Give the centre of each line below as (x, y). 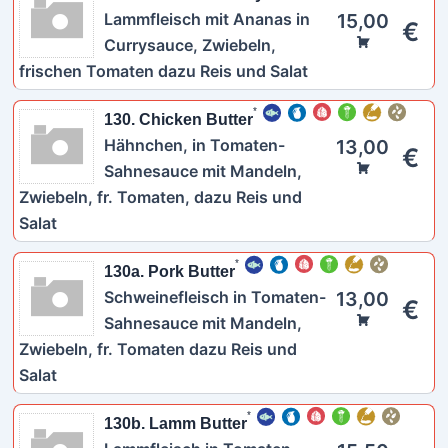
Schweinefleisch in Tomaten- (214, 297)
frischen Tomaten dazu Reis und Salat (163, 71)
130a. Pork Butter (169, 271)
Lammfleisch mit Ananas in (206, 19)
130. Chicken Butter (178, 119)
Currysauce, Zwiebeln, (189, 45)
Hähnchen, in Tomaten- (194, 145)
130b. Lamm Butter (175, 423)
